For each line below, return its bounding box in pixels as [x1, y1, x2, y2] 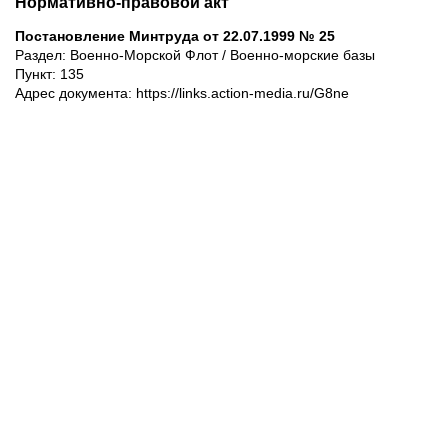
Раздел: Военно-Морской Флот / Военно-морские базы [15, 47, 375, 63]
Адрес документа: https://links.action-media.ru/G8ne [15, 85, 349, 101]
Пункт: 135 [15, 66, 84, 82]
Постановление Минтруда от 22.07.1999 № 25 [15, 28, 335, 44]
